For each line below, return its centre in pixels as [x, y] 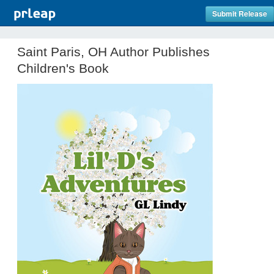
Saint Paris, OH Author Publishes [113, 52]
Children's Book [63, 68]
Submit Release [240, 14]
